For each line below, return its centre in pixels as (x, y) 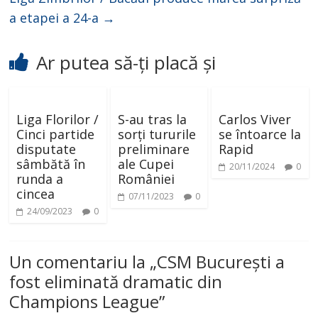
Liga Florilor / (58, 120)
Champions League (84, 302)
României (146, 179)
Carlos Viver (254, 120)
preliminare (153, 149)
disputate (46, 149)
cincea (36, 194)
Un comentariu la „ (83, 262)
